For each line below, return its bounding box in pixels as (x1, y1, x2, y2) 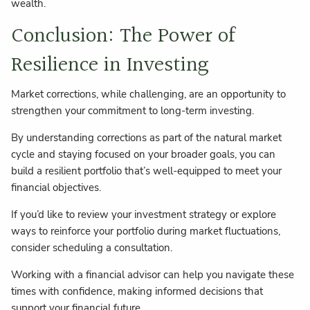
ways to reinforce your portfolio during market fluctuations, (11, 224, 281, 238)
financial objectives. (11, 180, 102, 194)
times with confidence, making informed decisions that (11, 284, 264, 298)
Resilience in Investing (11, 49, 210, 83)
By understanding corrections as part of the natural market (11, 130, 282, 145)
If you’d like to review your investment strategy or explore (11, 207, 277, 221)
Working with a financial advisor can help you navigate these (11, 267, 295, 282)
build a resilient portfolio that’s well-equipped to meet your (11, 163, 282, 178)
